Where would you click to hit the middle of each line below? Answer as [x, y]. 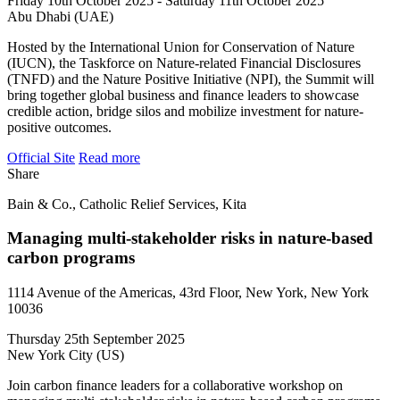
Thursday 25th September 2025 [96, 339]
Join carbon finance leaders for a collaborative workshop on [175, 386]
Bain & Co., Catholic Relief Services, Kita [127, 204]
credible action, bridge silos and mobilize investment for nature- [185, 111]
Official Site [41, 157]
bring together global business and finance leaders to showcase [183, 95]
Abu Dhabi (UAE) [60, 16]
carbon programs [71, 258]
